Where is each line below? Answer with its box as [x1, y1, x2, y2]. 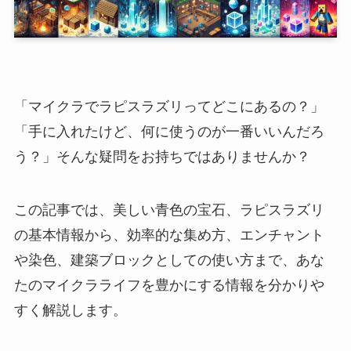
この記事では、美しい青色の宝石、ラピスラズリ [13, 201, 324, 218]
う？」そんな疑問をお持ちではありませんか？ [13, 148, 310, 165]
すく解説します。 [13, 302, 127, 318]
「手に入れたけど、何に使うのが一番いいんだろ [13, 123, 324, 139]
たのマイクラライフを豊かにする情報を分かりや [13, 277, 324, 293]
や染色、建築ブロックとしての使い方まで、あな [13, 251, 324, 268]
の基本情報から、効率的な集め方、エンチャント [13, 226, 324, 243]
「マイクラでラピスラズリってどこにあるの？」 [13, 98, 324, 114]
